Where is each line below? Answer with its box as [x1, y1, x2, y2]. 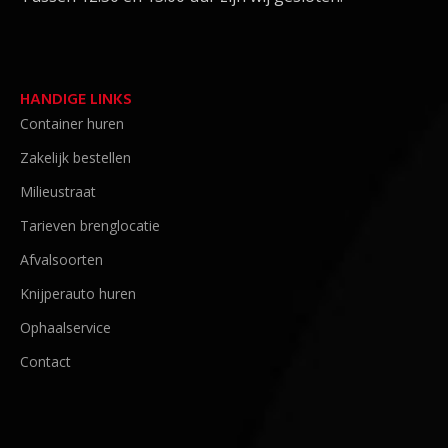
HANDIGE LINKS [20, 86, 132, 113]
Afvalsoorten [20, 249, 103, 269]
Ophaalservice [20, 317, 111, 337]
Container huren [20, 113, 124, 133]
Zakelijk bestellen [20, 147, 131, 167]
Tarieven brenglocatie [20, 215, 160, 235]
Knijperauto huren [20, 283, 136, 303]
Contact [20, 351, 71, 371]
